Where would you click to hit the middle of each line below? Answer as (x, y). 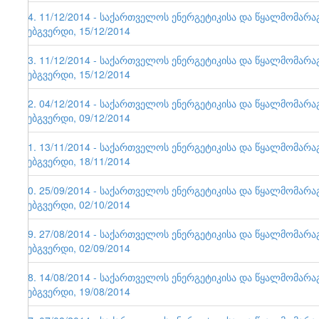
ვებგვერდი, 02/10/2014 (76, 205)
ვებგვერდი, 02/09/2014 (76, 248)
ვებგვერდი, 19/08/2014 (76, 292)
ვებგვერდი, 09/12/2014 (76, 118)
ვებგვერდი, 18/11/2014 (76, 161)
